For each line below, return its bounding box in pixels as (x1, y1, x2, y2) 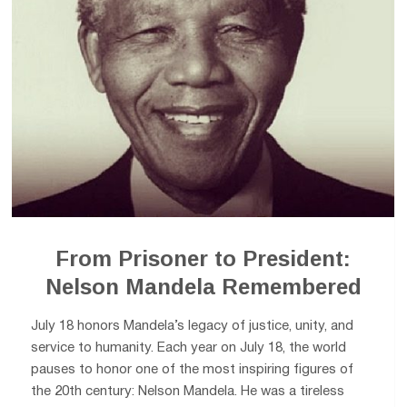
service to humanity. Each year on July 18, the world (31, 341, 347, 354)
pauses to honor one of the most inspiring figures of (31, 362, 354, 376)
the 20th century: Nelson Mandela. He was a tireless (31, 384, 345, 398)
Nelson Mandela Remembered (45, 274, 362, 300)
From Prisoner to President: (55, 246, 352, 272)
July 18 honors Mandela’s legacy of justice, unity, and (31, 319, 354, 333)
